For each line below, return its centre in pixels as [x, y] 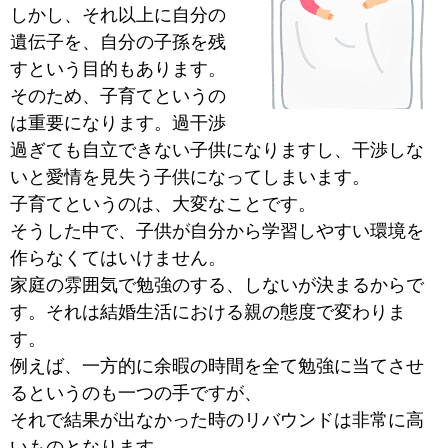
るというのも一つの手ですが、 [136, 393]
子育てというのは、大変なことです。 [163, 204]
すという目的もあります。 [118, 69]
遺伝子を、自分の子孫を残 [118, 42]
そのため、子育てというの [118, 96]
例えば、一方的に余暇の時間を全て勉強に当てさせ [217, 366]
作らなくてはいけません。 [118, 258]
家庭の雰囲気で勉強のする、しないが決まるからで [217, 285]
